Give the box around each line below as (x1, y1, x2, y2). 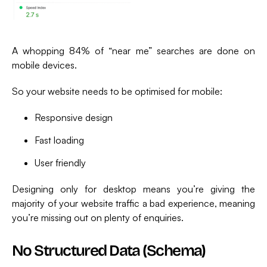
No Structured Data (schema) (12, 241, 206, 260)
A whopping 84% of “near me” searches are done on (12, 45, 255, 57)
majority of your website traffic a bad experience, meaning (12, 197, 255, 210)
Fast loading (35, 134, 84, 147)
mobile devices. (12, 59, 77, 72)
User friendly (35, 157, 86, 169)
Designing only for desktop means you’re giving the (12, 183, 255, 195)
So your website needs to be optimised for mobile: (12, 85, 222, 98)
